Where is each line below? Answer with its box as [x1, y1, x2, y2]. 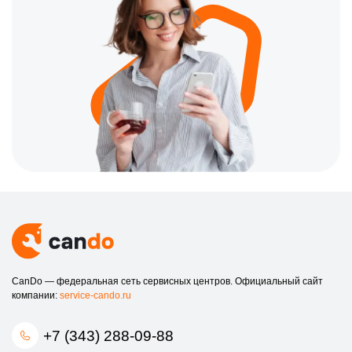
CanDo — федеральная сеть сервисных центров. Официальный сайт [12, 276, 323, 288]
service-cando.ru [60, 290, 131, 302]
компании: [12, 290, 60, 302]
